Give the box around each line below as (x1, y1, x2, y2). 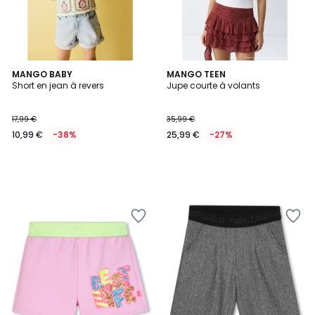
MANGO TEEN (167, 68, 226, 80)
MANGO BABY (12, 68, 72, 80)
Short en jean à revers (12, 79, 104, 91)
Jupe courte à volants (167, 79, 260, 91)
